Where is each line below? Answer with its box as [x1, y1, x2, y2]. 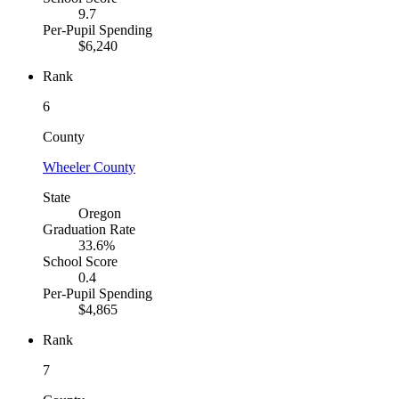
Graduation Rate [43, 222, 135, 238]
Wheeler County [43, 159, 135, 175]
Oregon [78, 206, 121, 222]
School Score [43, 254, 118, 270]
